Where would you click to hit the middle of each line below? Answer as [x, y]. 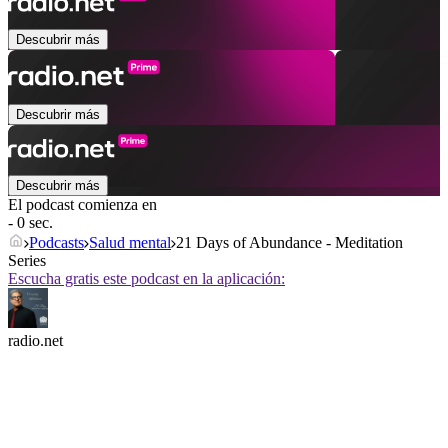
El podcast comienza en [82, 205]
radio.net [35, 341]
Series [27, 261]
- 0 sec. [30, 223]
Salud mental [130, 243]
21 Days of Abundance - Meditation [289, 243]
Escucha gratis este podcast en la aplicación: [146, 279]
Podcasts [56, 243]
